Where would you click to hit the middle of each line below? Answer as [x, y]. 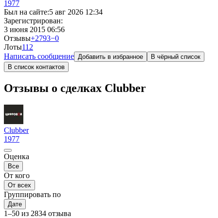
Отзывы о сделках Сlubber [75, 88]
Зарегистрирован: [33, 21]
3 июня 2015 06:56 [34, 29]
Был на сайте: [27, 12]
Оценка [17, 156]
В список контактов [36, 67]
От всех [19, 185]
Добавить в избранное [110, 57]
